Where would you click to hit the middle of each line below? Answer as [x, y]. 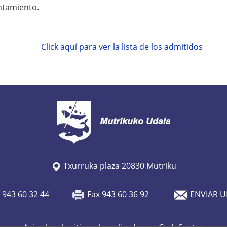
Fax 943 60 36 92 [129, 194]
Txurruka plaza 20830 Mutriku [119, 166]
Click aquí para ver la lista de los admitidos [122, 47]
